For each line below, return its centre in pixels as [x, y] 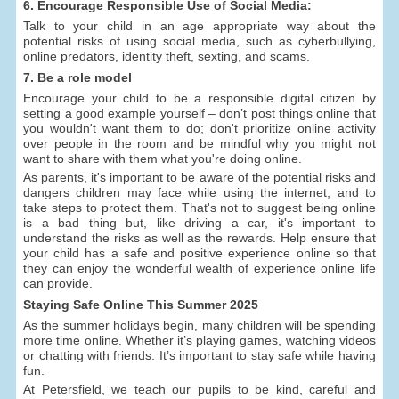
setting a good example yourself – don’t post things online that [199, 114]
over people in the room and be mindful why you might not [199, 144]
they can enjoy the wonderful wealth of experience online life [199, 269]
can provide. [58, 284]
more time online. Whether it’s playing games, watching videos [199, 340]
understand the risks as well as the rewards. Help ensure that [199, 238]
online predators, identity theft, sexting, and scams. [167, 57]
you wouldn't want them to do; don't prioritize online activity [199, 129]
